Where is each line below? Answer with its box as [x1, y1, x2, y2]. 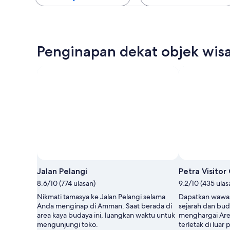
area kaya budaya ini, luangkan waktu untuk [37, 210, 175, 220]
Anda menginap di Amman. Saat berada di [37, 201, 172, 211]
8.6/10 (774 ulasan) [37, 179, 95, 188]
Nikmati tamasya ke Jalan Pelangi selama [37, 192, 165, 202]
